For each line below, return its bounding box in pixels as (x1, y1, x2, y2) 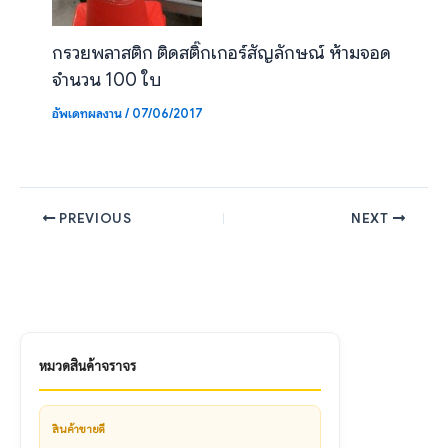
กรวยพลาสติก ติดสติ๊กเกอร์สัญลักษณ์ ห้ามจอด (51, 40, 391, 64)
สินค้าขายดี (52, 421, 106, 437)
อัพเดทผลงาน (51, 105, 122, 122)
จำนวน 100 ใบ (51, 67, 161, 91)
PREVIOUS (55, 210, 132, 228)
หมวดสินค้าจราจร (39, 357, 136, 375)
